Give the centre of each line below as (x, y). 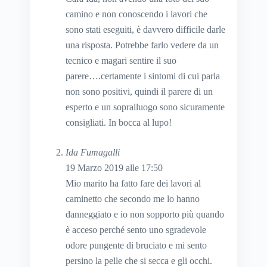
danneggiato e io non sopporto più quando (145, 215)
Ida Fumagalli (93, 153)
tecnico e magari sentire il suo (121, 61)
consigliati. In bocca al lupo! (119, 123)
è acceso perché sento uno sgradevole (136, 230)
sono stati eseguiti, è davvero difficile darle (145, 30)
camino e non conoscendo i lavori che (136, 14)
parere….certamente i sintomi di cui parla (143, 76)
